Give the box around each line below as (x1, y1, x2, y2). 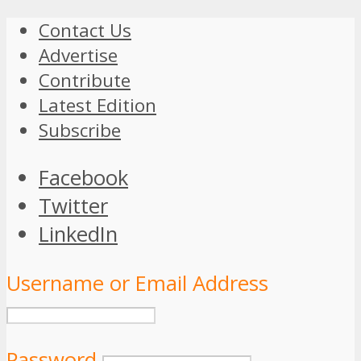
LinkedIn (39, 219, 118, 248)
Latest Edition (39, 93, 156, 118)
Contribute (39, 68, 131, 93)
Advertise (39, 43, 118, 68)
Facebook (39, 163, 128, 192)
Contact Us (39, 18, 131, 44)
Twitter (39, 191, 108, 220)
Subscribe (39, 118, 121, 143)
